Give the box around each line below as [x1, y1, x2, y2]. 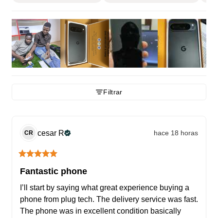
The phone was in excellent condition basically [20, 207, 181, 216]
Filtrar [103, 88, 123, 96]
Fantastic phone [20, 166, 87, 177]
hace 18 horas [154, 128, 198, 137]
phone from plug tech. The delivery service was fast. [20, 195, 198, 204]
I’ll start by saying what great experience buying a [20, 183, 189, 192]
